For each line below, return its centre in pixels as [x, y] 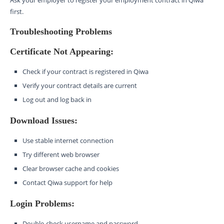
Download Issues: [44, 121]
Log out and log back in [57, 100]
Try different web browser [61, 155]
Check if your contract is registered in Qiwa [85, 72]
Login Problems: [42, 204]
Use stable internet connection [68, 141]
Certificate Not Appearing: [62, 52]
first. [17, 12]
